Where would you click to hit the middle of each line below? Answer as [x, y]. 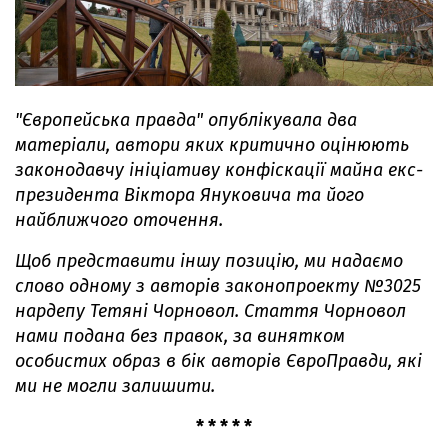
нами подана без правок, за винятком [180, 336]
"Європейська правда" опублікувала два [186, 120]
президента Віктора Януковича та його [189, 195]
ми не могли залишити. [120, 386]
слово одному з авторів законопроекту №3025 [218, 286]
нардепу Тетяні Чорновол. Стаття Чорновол [210, 311]
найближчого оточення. [119, 220]
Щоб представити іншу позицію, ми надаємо [209, 261]
